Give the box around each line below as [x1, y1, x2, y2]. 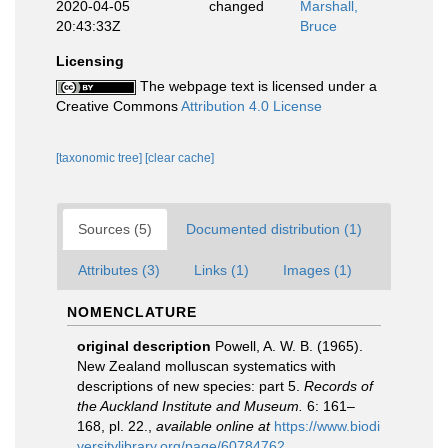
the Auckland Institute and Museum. [77, 398, 303, 414]
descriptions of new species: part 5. [77, 378, 304, 394]
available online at [156, 418, 270, 434]
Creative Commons [56, 98, 181, 114]
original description [77, 338, 211, 354]
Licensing [56, 53, 124, 69]
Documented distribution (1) [186, 221, 362, 237]
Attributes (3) [78, 262, 160, 278]
